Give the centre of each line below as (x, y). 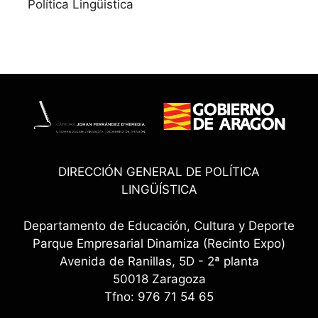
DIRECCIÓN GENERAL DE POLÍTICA (159, 172)
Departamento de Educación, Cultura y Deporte (159, 225)
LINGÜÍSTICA (159, 190)
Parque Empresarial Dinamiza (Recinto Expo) (159, 243)
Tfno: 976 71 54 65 (159, 296)
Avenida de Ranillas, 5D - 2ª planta (159, 261)
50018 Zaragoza (159, 279)
